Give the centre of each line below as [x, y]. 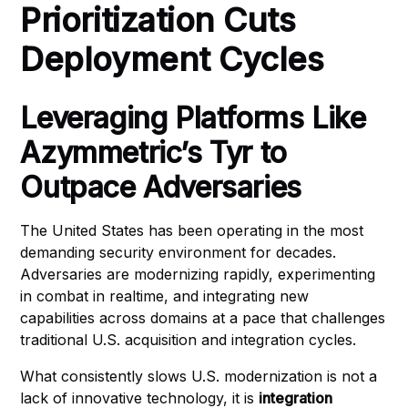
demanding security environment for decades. [178, 252]
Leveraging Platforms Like [193, 118]
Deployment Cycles [172, 59]
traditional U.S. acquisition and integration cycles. [189, 340]
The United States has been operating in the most [192, 230]
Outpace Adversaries [161, 187]
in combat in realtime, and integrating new [165, 296]
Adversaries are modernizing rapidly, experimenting [198, 274]
